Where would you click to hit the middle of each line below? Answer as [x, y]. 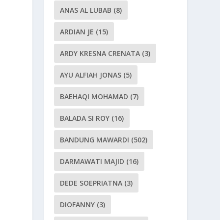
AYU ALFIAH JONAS [91, 75]
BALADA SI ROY [85, 118]
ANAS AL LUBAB [86, 10]
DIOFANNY [78, 205]
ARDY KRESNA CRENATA [100, 53]
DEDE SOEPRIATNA [91, 183]
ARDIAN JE [77, 32]
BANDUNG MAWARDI [95, 140]
